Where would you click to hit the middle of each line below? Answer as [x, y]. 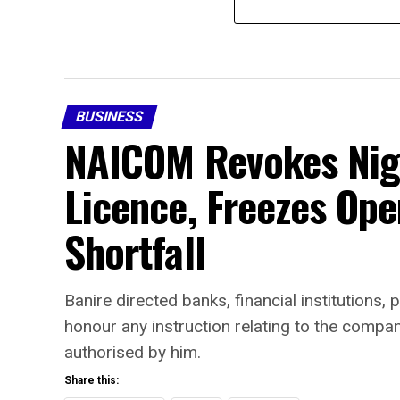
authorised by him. [133, 353]
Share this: [92, 381]
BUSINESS [109, 117]
